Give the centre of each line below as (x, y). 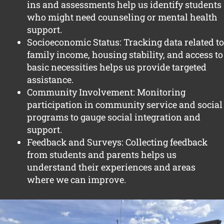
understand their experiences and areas (111, 167)
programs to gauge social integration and (114, 117)
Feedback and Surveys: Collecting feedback (117, 142)
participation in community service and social (125, 105)
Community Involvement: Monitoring (106, 92)
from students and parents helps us (102, 155)
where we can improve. (76, 180)
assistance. (50, 80)
